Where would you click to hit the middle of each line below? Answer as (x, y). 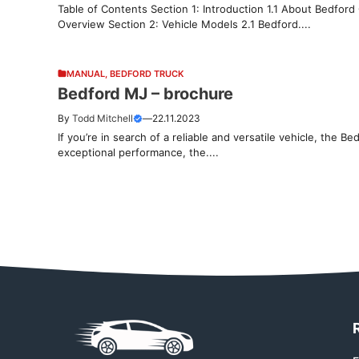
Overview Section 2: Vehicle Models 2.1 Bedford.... (184, 24)
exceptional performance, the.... (138, 152)
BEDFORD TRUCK (147, 73)
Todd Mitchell (103, 118)
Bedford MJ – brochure (145, 93)
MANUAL (86, 73)
